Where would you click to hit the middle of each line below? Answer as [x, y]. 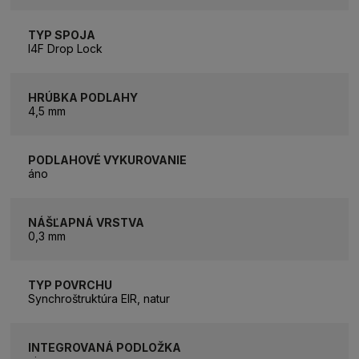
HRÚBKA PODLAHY [83, 97]
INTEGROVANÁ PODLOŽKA [105, 347]
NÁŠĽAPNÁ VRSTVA [87, 222]
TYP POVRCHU [71, 284]
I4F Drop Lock [66, 48]
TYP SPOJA [62, 34]
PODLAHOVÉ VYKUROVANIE [108, 159]
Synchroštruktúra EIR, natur [99, 298]
